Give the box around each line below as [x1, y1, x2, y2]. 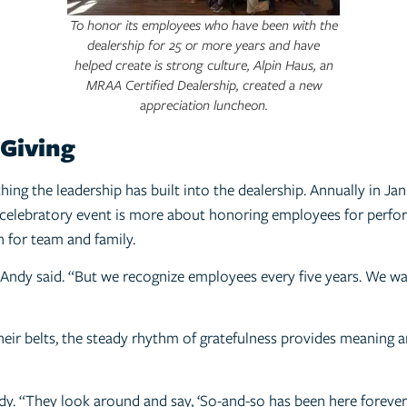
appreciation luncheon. [139, 94, 268, 115]
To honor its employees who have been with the [69, 15, 338, 35]
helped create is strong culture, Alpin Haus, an [74, 55, 333, 75]
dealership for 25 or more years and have [87, 35, 320, 55]
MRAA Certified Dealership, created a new [85, 74, 322, 95]
